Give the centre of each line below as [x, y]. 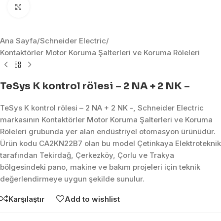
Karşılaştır [26, 199]
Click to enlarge [56, 7]
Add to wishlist [92, 199]
